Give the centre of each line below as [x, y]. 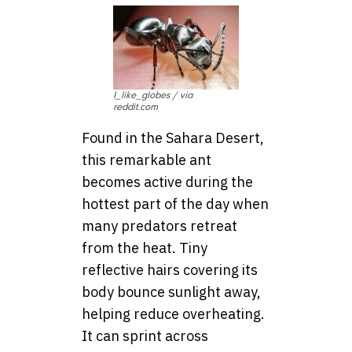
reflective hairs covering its [170, 269]
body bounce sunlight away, [171, 291]
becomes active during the [167, 181]
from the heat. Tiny [145, 247]
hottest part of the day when [175, 203]
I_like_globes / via [153, 95]
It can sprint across [145, 335]
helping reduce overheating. [173, 313]
